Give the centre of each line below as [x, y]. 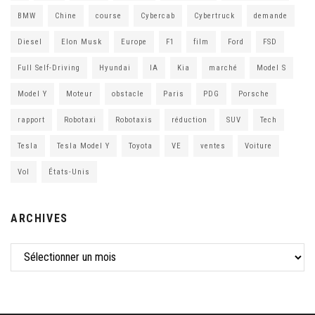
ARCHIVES [39, 218]
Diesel [30, 41]
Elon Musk [82, 41]
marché [223, 67]
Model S [271, 67]
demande [271, 15]
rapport [31, 120]
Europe [134, 41]
